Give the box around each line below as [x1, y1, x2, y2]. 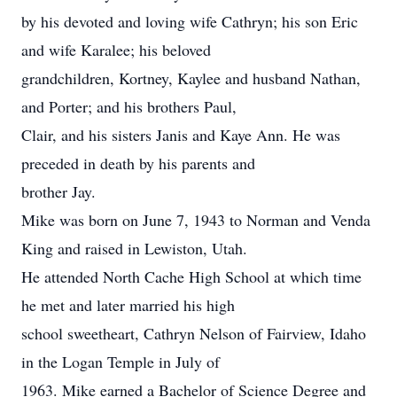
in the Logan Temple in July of [21, 351, 220, 372]
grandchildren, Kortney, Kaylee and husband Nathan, [21, 67, 361, 89]
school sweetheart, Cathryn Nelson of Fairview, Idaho [21, 323, 366, 344]
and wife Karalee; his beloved [21, 39, 211, 60]
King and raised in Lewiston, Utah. [21, 237, 247, 259]
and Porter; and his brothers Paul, [21, 96, 237, 117]
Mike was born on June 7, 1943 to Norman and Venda [21, 209, 370, 230]
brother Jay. [21, 181, 96, 202]
